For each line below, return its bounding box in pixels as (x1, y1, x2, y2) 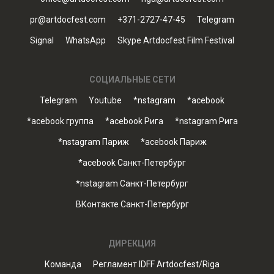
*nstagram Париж (57, 137, 129, 147)
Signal (30, 35, 54, 45)
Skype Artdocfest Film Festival (117, 35, 234, 45)
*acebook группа (26, 116, 94, 126)
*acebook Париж (140, 137, 207, 147)
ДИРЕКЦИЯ (108, 239, 156, 248)
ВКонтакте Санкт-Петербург (75, 199, 189, 209)
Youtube (89, 95, 122, 105)
